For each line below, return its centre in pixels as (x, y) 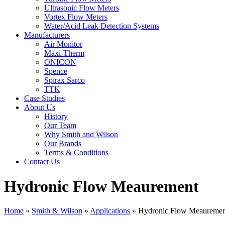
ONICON (60, 62)
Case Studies (44, 98)
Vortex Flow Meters (76, 17)
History (56, 117)
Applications (110, 211)
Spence (56, 71)
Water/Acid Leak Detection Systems (102, 26)
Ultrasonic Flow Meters (82, 8)
